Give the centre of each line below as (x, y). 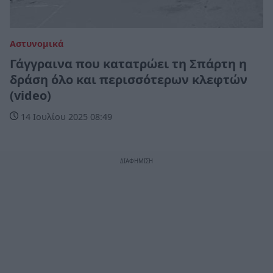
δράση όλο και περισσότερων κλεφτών (129, 79)
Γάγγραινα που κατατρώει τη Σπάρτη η (128, 63)
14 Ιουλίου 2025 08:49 (65, 116)
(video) (30, 95)
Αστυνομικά (37, 43)
